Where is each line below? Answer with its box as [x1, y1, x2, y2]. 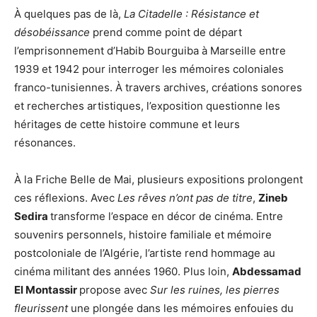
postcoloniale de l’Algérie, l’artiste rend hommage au [14, 246, 275, 260]
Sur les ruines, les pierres [150, 282, 279, 296]
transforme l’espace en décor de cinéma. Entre [50, 209, 283, 223]
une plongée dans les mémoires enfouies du [68, 301, 294, 315]
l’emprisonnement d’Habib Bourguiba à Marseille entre [14, 43, 286, 57]
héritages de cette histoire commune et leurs [14, 117, 240, 131]
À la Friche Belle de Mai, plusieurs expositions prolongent [14, 172, 303, 186]
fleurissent [14, 301, 68, 315]
